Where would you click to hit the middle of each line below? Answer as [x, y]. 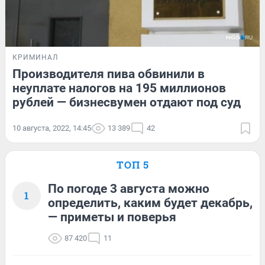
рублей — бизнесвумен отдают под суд [127, 102]
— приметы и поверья [112, 217]
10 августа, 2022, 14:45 [52, 128]
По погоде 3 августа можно [129, 188]
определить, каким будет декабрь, [150, 203]
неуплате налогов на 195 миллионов [119, 88]
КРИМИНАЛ [35, 57]
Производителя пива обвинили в [109, 74]
